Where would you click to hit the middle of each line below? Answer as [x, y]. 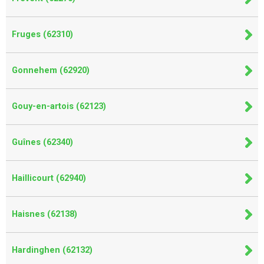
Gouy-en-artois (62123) [59, 106]
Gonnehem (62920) [51, 70]
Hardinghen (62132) [52, 250]
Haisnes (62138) [44, 214]
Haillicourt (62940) [49, 178]
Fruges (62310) [42, 34]
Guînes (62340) [42, 142]
